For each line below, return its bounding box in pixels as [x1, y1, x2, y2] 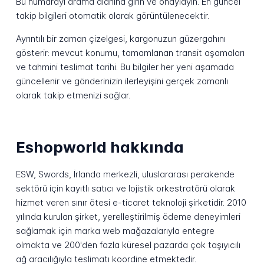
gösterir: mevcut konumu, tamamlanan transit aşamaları [15, 47, 245, 59]
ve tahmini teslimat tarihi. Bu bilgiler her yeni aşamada [15, 61, 234, 73]
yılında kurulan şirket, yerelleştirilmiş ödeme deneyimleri [15, 211, 240, 223]
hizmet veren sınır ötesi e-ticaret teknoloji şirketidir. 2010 [15, 197, 246, 209]
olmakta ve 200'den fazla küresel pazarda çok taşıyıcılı [15, 239, 240, 251]
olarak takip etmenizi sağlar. [15, 90, 130, 101]
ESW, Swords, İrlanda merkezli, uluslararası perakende [15, 169, 235, 180]
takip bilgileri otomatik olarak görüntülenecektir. [15, 10, 209, 22]
